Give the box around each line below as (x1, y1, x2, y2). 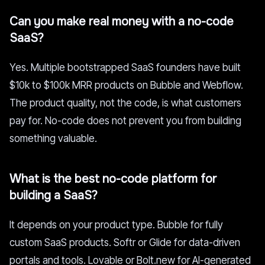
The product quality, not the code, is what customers (9, 97, 241, 109)
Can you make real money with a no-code (9, 14, 234, 29)
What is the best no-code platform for (9, 172, 216, 186)
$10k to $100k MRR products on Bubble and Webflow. (9, 79, 243, 91)
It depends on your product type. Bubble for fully (9, 219, 223, 231)
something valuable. (9, 132, 97, 144)
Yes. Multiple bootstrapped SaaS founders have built (9, 62, 241, 73)
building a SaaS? (9, 188, 98, 203)
